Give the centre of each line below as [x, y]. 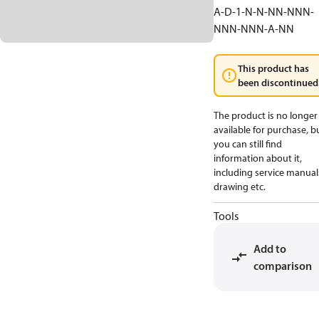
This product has [273, 68]
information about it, [258, 158]
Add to [270, 249]
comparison [283, 266]
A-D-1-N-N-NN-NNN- [264, 11]
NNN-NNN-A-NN [254, 28]
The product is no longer [266, 115]
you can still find [248, 144]
